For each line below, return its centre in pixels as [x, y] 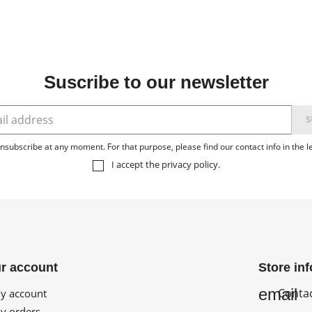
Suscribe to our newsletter [156, 82]
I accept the [136, 164]
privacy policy [189, 164]
